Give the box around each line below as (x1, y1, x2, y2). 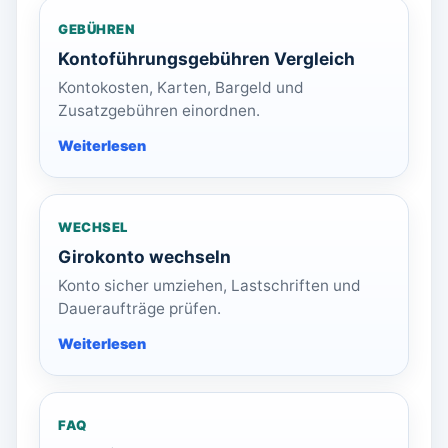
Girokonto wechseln (58, 246, 231, 268)
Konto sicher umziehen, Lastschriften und (58, 276, 361, 296)
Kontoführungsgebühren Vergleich (58, 48, 355, 70)
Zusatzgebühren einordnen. (58, 101, 260, 121)
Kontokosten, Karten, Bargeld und (58, 78, 304, 98)
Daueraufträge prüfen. (58, 299, 221, 319)
